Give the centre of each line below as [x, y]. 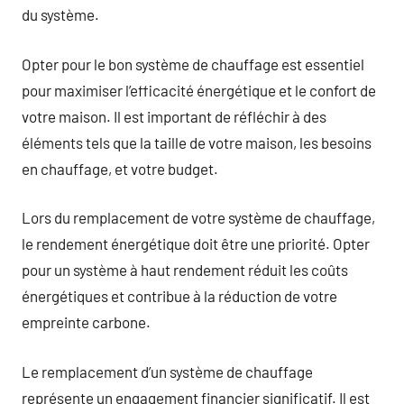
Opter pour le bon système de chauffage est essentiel [193, 64]
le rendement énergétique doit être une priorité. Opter [196, 243]
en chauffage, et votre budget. [120, 168]
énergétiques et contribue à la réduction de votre [179, 296]
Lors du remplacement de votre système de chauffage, [198, 217]
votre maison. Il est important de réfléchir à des [174, 116]
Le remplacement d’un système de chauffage [167, 371]
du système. [60, 14]
